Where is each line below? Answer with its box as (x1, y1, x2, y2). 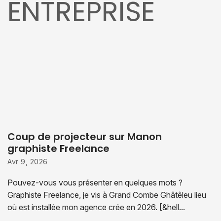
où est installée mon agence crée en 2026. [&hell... (7, 202, 185, 212)
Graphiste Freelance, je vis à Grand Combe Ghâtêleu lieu (7, 189, 206, 200)
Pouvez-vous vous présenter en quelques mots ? (7, 177, 183, 187)
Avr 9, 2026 (7, 157, 48, 166)
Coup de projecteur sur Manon (7, 129, 162, 144)
